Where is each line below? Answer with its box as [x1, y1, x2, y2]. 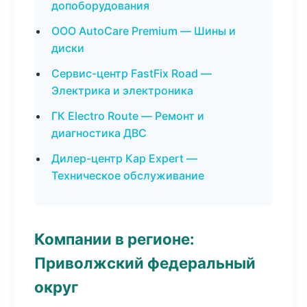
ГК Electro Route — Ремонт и [51, 109, 204, 123]
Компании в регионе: [34, 230, 195, 248]
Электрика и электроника [51, 84, 193, 97]
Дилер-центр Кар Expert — [51, 151, 197, 165]
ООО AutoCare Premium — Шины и [51, 24, 236, 38]
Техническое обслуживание [51, 169, 204, 182]
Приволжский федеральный [34, 254, 256, 272]
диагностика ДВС [51, 126, 147, 140]
